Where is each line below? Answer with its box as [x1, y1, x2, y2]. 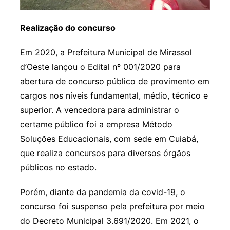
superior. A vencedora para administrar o [20, 105, 179, 116]
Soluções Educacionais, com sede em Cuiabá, [20, 133, 198, 144]
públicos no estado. [20, 162, 97, 173]
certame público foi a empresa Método [20, 119, 172, 130]
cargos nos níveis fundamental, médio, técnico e [20, 90, 208, 101]
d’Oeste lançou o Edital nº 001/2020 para [20, 62, 181, 72]
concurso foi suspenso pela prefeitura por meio [20, 201, 205, 212]
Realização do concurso [20, 23, 116, 33]
